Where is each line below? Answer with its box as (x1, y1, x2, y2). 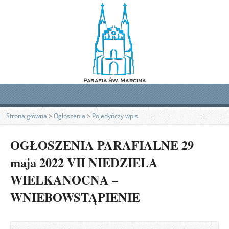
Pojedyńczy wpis (92, 112, 138, 120)
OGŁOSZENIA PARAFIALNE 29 (10, 136, 194, 154)
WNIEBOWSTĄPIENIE (10, 188, 140, 206)
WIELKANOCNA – (10, 171, 118, 189)
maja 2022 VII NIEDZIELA (10, 153, 158, 171)
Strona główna (6, 112, 47, 120)
